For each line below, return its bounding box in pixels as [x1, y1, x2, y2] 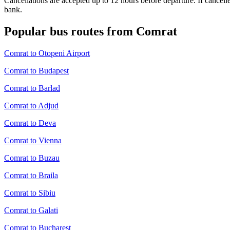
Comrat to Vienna [4, 136, 62, 145]
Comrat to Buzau [4, 154, 60, 163]
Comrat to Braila [4, 171, 58, 180]
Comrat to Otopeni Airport [4, 49, 90, 58]
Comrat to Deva [4, 119, 56, 128]
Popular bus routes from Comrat [4, 25, 177, 39]
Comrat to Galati [4, 206, 58, 215]
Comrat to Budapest [4, 66, 69, 75]
